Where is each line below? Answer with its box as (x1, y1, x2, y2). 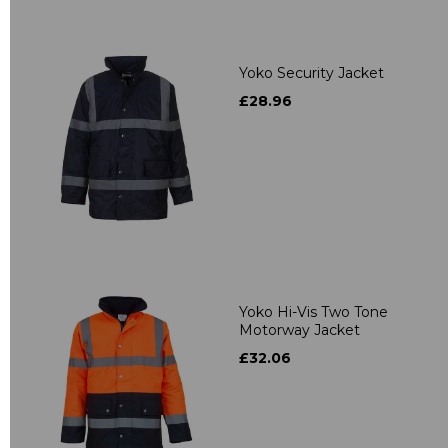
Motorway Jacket (239, 320, 360, 339)
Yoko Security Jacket (239, 63, 384, 82)
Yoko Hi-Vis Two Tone (239, 302, 388, 321)
